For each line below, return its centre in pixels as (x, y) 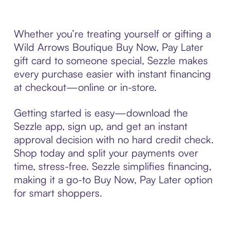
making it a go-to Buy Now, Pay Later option (113, 179)
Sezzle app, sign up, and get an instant (100, 126)
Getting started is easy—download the (101, 112)
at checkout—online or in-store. (85, 87)
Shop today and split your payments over (106, 152)
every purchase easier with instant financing (112, 73)
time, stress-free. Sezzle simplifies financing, (112, 166)
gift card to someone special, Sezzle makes (111, 60)
